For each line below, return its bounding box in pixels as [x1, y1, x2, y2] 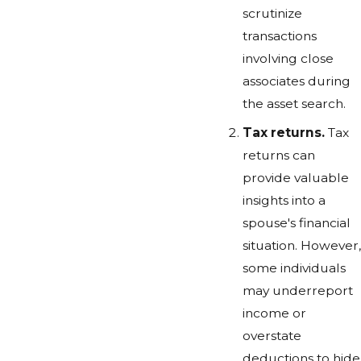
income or [242, 305, 306, 322]
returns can [242, 147, 315, 164]
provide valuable [242, 170, 349, 186]
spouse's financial [242, 215, 351, 231]
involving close [242, 51, 334, 67]
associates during [242, 73, 351, 89]
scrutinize [242, 6, 302, 22]
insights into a [242, 193, 326, 209]
